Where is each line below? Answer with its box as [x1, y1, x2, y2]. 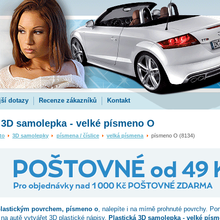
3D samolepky [12, 133, 49, 138]
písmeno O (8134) [150, 133, 195, 138]
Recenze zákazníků [38, 97, 97, 104]
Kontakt [107, 97, 130, 104]
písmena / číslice [56, 133, 99, 138]
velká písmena [107, 133, 144, 138]
